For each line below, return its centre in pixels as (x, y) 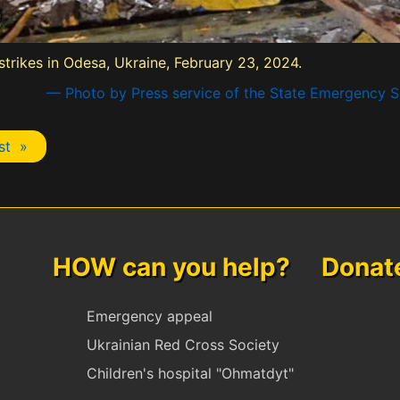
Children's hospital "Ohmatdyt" (190, 374)
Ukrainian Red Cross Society (183, 345)
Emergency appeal (150, 317)
